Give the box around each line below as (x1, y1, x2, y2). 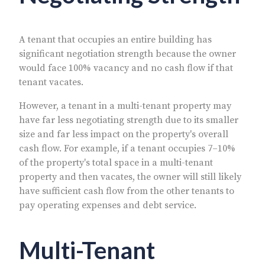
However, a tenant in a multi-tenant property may (19, 99, 231, 112)
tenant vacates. (19, 76, 83, 88)
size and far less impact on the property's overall (19, 128, 228, 140)
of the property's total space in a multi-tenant (19, 156, 213, 169)
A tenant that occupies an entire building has (19, 33, 212, 46)
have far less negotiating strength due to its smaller (19, 114, 238, 126)
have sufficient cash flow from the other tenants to (19, 185, 234, 197)
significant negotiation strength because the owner (19, 47, 236, 60)
